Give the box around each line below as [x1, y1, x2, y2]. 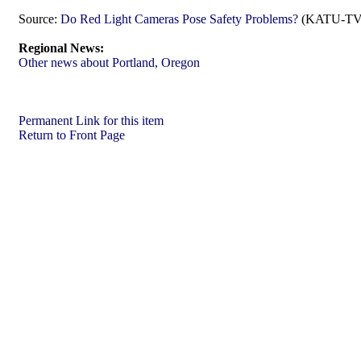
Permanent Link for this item [19, 114, 164, 127]
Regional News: [19, 41, 104, 55]
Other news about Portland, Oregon [19, 56, 200, 69]
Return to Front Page [19, 128, 125, 142]
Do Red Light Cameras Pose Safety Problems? [60, 12, 298, 26]
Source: [19, 12, 57, 26]
